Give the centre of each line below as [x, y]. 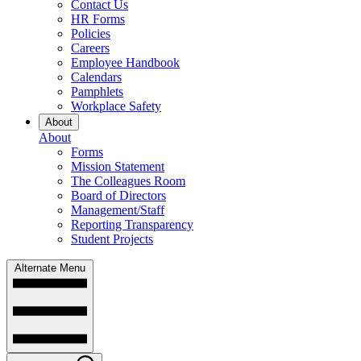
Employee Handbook [125, 62]
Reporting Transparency [132, 224]
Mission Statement [118, 166]
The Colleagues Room [128, 180]
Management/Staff [118, 210]
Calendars [96, 77]
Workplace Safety [116, 106]
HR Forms [98, 19]
